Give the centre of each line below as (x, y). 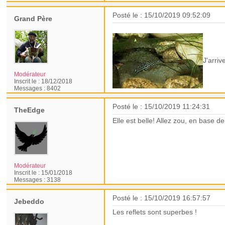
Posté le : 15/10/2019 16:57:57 (162, 198)
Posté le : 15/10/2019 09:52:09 (162, 15)
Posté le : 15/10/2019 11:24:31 (161, 106)
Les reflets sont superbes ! (156, 212)
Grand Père (33, 19)
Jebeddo (29, 201)
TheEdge (30, 110)
